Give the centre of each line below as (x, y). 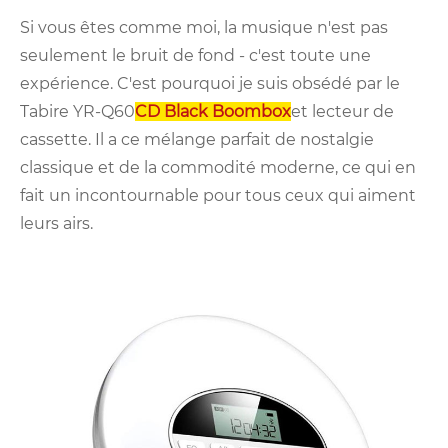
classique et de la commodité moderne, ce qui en (218, 168)
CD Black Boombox (213, 112)
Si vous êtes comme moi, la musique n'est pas (204, 28)
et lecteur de (342, 112)
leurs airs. (60, 224)
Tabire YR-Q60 (77, 112)
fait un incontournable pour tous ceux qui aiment (218, 196)
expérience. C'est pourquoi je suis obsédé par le (210, 84)
